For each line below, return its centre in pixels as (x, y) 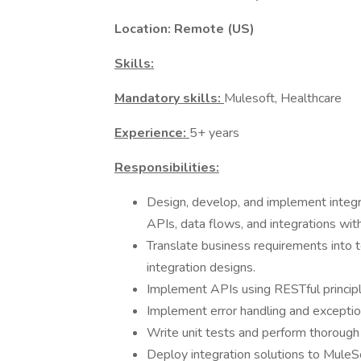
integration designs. (201, 268)
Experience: (152, 133)
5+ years (214, 133)
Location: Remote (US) (185, 29)
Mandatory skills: (169, 98)
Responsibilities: (167, 168)
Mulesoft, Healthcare (283, 98)
